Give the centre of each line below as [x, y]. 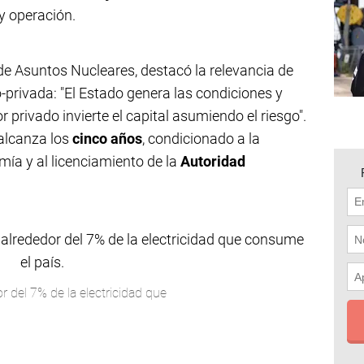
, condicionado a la [201, 139]
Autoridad [213, 161]
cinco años [107, 139]
